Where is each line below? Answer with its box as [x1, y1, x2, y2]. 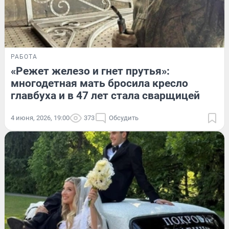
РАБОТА [11, 53, 37, 60]
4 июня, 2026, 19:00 [11, 113, 70, 122]
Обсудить [109, 113, 139, 122]
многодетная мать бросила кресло [11, 77, 188, 89]
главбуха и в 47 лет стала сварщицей [11, 89, 200, 102]
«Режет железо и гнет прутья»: [11, 64, 170, 77]
